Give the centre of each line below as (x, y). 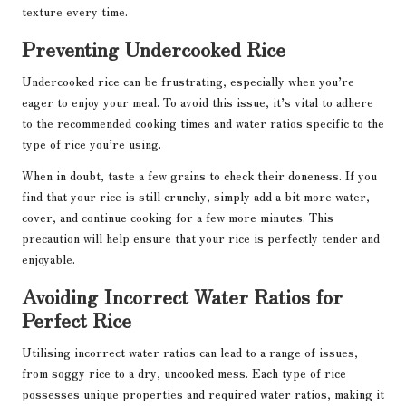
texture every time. (75, 11)
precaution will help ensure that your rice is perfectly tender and (201, 238)
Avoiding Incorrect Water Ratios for (182, 296)
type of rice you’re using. (92, 144)
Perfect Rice (77, 319)
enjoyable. (48, 259)
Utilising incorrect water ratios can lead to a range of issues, (190, 352)
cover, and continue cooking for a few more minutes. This (178, 217)
